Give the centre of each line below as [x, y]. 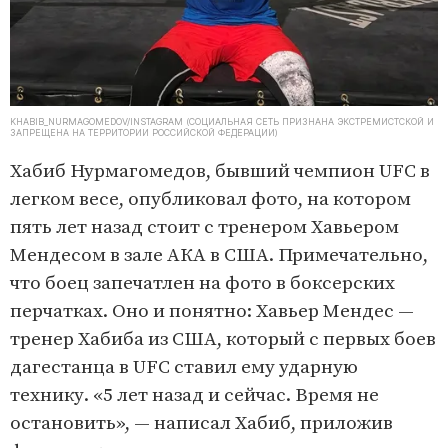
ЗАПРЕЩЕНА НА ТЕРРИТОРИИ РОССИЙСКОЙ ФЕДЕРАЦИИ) [144, 133]
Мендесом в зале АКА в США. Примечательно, [219, 256]
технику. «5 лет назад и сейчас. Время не [194, 396]
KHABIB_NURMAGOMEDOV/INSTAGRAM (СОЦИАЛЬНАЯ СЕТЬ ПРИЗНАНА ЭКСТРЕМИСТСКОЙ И [222, 122]
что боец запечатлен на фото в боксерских [202, 284]
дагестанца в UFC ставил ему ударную [184, 368]
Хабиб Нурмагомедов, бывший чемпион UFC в [220, 172]
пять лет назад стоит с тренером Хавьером [204, 228]
